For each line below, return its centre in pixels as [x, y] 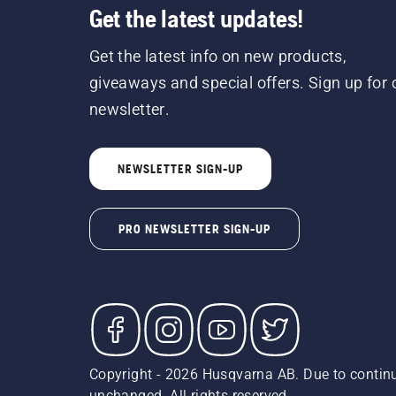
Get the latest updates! [196, 19]
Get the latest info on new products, [218, 56]
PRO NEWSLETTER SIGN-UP [194, 229]
